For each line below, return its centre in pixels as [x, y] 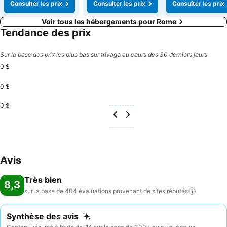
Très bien [43, 180]
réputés [177, 191]
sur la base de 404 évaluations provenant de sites [95, 191]
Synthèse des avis [43, 216]
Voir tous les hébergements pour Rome [109, 22]
